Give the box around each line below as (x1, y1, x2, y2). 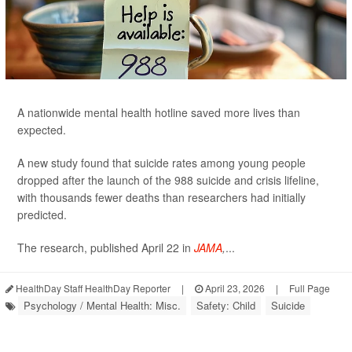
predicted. (17, 207, 67, 223)
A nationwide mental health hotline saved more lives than (17, 104, 300, 121)
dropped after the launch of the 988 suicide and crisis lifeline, (17, 172, 319, 189)
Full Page (289, 281, 330, 295)
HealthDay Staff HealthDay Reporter (13, 281, 170, 295)
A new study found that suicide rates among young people (17, 155, 306, 171)
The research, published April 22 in (17, 240, 194, 256)
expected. (17, 122, 66, 138)
